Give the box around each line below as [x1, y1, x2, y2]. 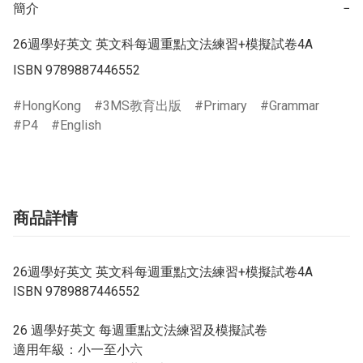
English [60, 117, 101, 134]
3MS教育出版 [103, 98, 181, 114]
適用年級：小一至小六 [13, 342, 143, 358]
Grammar [269, 98, 319, 114]
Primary [203, 98, 247, 114]
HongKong [22, 98, 81, 114]
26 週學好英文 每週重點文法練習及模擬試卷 [13, 322, 267, 339]
